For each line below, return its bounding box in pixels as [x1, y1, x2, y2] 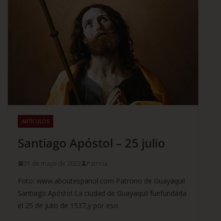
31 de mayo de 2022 [24, 159, 81, 168]
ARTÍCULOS [22, 117, 49, 125]
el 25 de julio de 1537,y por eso [18, 200, 118, 210]
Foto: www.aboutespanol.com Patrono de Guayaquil [18, 176, 185, 185]
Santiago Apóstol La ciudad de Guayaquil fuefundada [18, 188, 186, 198]
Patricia [87, 159, 108, 168]
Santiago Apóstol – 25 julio [18, 134, 165, 151]
